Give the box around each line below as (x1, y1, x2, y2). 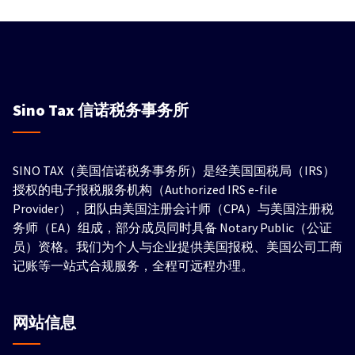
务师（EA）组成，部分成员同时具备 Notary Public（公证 (13, 219, 332, 235)
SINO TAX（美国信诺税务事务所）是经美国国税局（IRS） (13, 162, 335, 178)
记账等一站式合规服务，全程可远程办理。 (13, 257, 254, 273)
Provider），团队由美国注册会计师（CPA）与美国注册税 (13, 200, 334, 216)
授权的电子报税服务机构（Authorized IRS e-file (13, 181, 277, 197)
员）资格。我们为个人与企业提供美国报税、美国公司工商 (13, 238, 342, 254)
